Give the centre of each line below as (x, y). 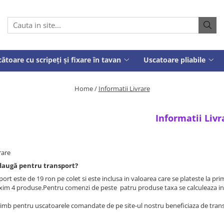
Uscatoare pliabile (174, 60)
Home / (85, 88)
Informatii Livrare (124, 88)
